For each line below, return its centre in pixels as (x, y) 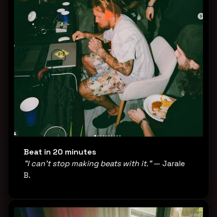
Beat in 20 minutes (60, 152)
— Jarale (168, 163)
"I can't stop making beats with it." (88, 163)
